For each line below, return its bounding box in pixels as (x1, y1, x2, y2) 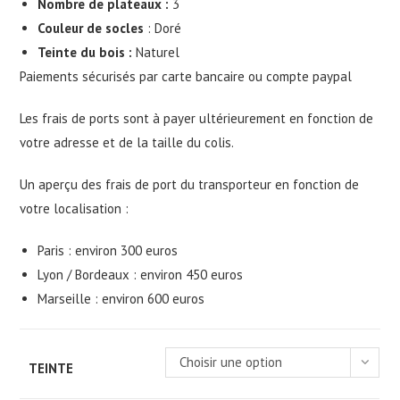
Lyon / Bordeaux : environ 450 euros (37, 266, 244, 284)
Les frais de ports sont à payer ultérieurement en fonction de (20, 110, 374, 128)
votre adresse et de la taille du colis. (20, 134, 235, 152)
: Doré (144, 20, 182, 37)
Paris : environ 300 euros (37, 242, 179, 260)
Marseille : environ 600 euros (37, 290, 205, 308)
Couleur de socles (37, 20, 145, 37)
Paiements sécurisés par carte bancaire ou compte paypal (20, 68, 353, 86)
